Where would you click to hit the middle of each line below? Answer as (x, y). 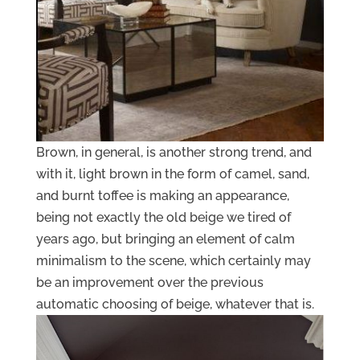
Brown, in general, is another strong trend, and (174, 152)
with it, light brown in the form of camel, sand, (172, 174)
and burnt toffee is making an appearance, (162, 195)
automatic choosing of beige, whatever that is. (175, 304)
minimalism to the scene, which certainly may (173, 260)
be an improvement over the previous (149, 282)
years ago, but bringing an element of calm (165, 239)
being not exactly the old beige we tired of (163, 217)
